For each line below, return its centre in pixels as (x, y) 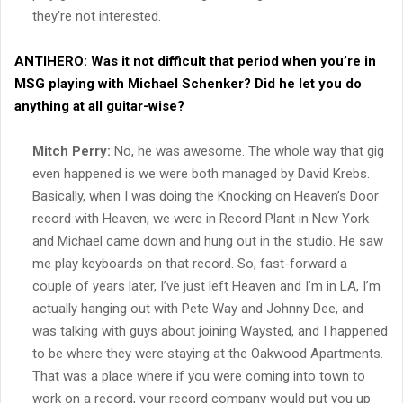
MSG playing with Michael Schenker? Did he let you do (188, 83)
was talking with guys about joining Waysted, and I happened (210, 331)
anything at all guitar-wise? (99, 106)
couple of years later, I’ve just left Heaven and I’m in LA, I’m (206, 286)
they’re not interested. (97, 16)
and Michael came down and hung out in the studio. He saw (208, 241)
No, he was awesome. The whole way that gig (247, 151)
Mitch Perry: (72, 151)
